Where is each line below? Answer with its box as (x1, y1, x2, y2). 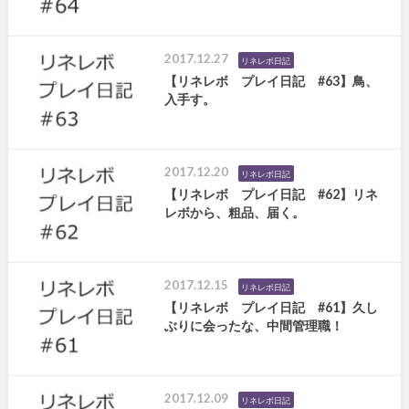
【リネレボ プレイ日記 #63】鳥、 (163, 73, 378, 89)
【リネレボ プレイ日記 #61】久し (163, 299, 378, 316)
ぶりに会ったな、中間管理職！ (163, 318, 343, 334)
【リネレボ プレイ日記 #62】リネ (163, 186, 378, 203)
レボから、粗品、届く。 (163, 204, 305, 221)
